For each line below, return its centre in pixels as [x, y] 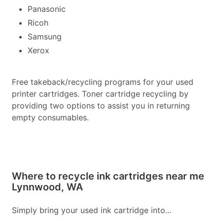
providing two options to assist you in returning [101, 106]
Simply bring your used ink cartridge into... [92, 210]
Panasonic [47, 9]
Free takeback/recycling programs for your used [103, 82]
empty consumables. [50, 117]
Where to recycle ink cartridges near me [108, 176]
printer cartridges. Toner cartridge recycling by [100, 94]
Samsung [45, 37]
